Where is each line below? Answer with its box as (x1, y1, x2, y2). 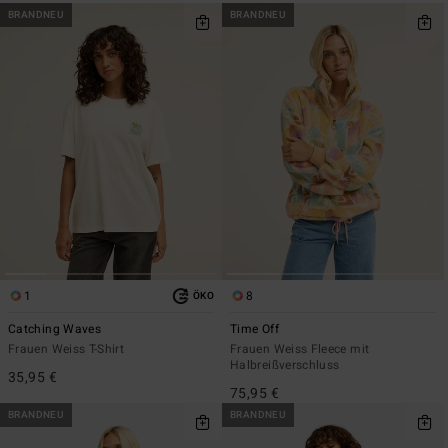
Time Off (230, 319, 279, 338)
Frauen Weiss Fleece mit (230, 339, 370, 358)
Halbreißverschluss (230, 355, 340, 374)
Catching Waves (8, 319, 102, 338)
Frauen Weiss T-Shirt (8, 339, 125, 358)
